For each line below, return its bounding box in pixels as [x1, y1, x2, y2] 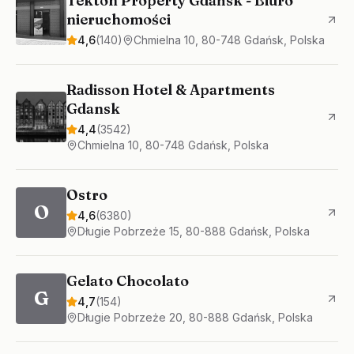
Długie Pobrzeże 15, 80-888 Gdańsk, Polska [77, 224, 310, 238]
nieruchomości [66, 10, 171, 28]
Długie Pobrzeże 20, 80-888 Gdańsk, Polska [77, 311, 313, 324]
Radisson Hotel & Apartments [66, 81, 275, 99]
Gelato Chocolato [66, 272, 189, 290]
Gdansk [66, 100, 120, 118]
